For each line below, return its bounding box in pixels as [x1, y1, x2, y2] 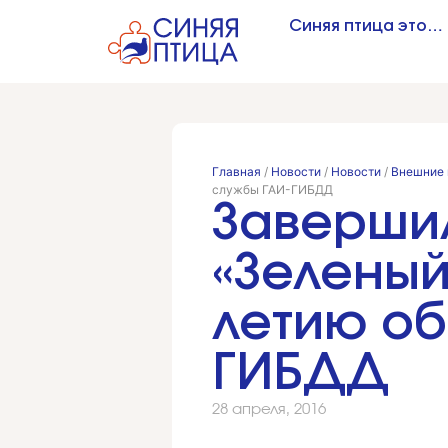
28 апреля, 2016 [212, 401, 326, 417]
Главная [212, 163, 261, 179]
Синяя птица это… [288, 18, 443, 34]
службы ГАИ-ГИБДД [212, 181, 333, 197]
